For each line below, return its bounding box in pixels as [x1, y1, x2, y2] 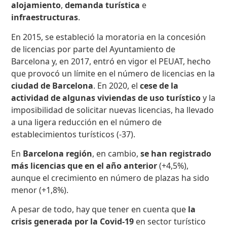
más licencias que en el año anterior [11, 160, 158, 172]
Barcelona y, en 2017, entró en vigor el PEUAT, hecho [11, 55, 211, 67]
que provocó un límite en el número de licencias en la [11, 67, 215, 79]
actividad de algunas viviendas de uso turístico [11, 92, 201, 103]
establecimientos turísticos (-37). [11, 128, 136, 140]
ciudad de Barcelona [11, 80, 94, 91]
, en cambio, [92, 148, 141, 160]
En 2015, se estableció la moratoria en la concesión [11, 31, 206, 43]
